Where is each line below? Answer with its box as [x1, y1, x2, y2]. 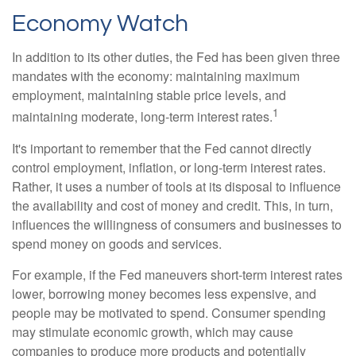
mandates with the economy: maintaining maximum [12, 67, 300, 86]
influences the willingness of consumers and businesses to [12, 215, 342, 234]
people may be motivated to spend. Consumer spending [12, 303, 326, 322]
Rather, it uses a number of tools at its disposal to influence [12, 176, 341, 195]
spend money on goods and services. [12, 234, 222, 253]
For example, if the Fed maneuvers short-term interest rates [12, 265, 342, 284]
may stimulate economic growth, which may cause [12, 322, 293, 341]
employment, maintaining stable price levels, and [12, 86, 286, 105]
